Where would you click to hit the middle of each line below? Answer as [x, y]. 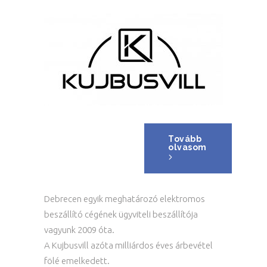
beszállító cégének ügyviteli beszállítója [121, 214]
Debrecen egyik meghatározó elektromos [125, 199]
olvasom [187, 147]
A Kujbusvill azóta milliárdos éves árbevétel [128, 245]
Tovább [185, 139]
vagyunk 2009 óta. [79, 230]
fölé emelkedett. [77, 261]
